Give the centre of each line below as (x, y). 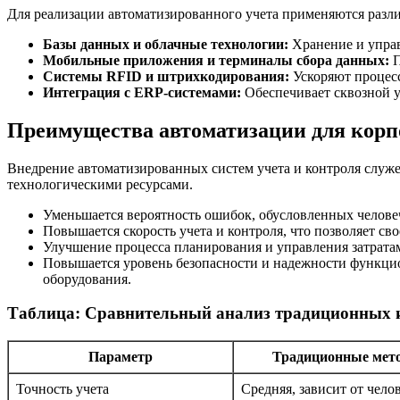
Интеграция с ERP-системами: (142, 92)
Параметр (121, 357)
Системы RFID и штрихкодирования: (166, 76)
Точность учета (62, 389)
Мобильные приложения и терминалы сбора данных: (216, 60)
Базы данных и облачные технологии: (166, 44)
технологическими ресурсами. (100, 184)
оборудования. (87, 279)
